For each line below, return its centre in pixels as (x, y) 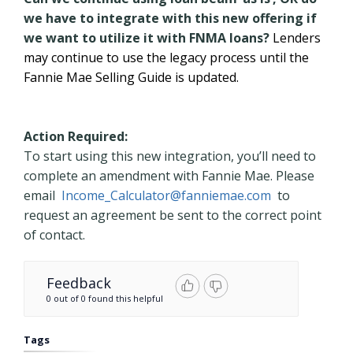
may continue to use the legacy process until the (166, 58)
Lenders (295, 38)
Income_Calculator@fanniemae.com (166, 195)
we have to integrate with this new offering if (170, 18)
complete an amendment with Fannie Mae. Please (169, 176)
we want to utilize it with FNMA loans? (147, 38)
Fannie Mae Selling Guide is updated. (131, 77)
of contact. (54, 235)
